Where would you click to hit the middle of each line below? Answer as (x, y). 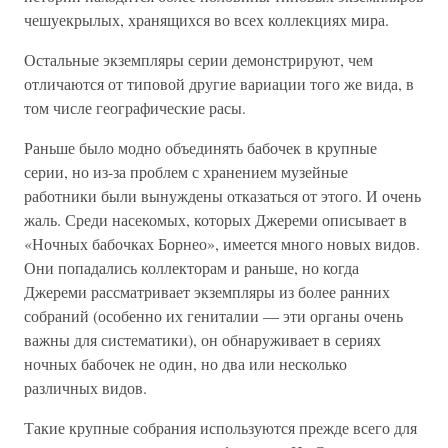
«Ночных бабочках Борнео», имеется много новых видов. (222, 243)
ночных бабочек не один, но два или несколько (185, 363)
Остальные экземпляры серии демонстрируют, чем (198, 59)
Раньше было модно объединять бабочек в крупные (200, 147)
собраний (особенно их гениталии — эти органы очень (213, 315)
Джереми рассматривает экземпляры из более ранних (207, 291)
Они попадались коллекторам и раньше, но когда (191, 267)
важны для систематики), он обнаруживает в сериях (202, 339)
